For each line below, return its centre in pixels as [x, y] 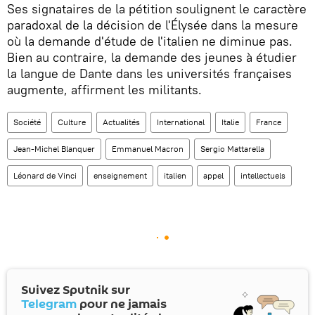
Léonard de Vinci [45, 175]
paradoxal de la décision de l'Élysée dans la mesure [153, 25]
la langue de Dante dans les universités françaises [149, 73]
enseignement [120, 175]
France [269, 122]
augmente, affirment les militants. [104, 89]
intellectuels [263, 175]
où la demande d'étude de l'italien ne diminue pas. [150, 41]
